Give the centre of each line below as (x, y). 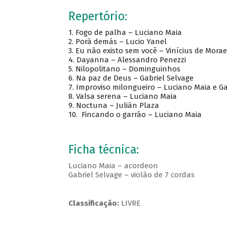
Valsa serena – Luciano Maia (126, 97)
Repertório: (98, 17)
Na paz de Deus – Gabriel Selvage (135, 78)
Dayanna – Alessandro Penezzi (131, 60)
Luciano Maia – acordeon (113, 166)
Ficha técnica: (103, 150)
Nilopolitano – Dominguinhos (128, 69)
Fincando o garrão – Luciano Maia (140, 115)
